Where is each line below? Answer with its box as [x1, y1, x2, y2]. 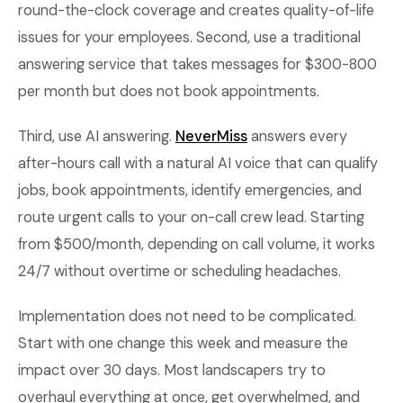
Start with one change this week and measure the [18, 334, 348, 353]
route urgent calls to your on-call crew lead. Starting [18, 208, 364, 227]
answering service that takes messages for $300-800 [18, 55, 377, 74]
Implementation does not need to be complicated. [18, 307, 356, 326]
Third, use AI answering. [18, 127, 175, 146]
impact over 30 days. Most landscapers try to [18, 361, 326, 380]
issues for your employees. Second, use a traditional [18, 28, 361, 47]
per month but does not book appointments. [18, 82, 319, 101]
